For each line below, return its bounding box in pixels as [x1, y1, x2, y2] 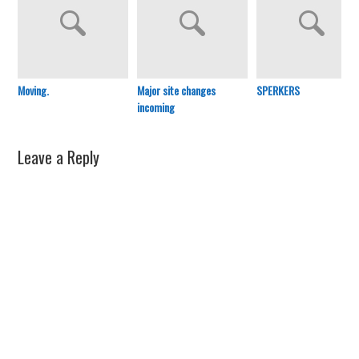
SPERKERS [256, 81, 301, 99]
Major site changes [137, 81, 216, 99]
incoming [137, 98, 175, 115]
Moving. [18, 81, 50, 99]
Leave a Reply [18, 144, 100, 169]
